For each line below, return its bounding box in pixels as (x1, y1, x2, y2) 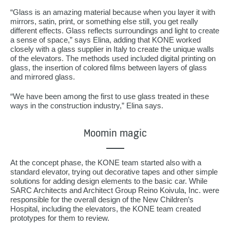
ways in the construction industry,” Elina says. (10, 101, 163, 110)
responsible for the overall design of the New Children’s (10, 195, 194, 204)
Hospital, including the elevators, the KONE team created (10, 204, 201, 213)
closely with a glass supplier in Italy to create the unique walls (10, 44, 214, 53)
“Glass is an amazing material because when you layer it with (10, 7, 215, 16)
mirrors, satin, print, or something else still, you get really (10, 16, 198, 26)
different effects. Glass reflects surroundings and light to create (10, 26, 219, 35)
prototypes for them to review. (10, 213, 109, 222)
